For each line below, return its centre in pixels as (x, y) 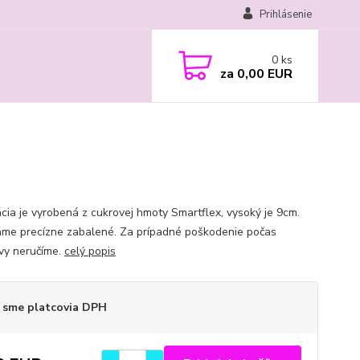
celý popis (90, 251)
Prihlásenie (285, 14)
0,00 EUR (263, 74)
